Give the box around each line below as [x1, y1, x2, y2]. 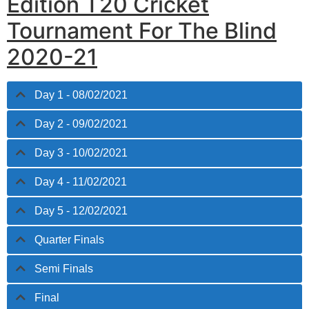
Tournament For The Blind [7, 17, 277, 45]
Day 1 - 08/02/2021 [34, 89, 128, 101]
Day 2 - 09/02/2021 [34, 118, 128, 130]
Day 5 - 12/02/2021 [34, 205, 128, 217]
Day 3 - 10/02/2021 [34, 147, 128, 159]
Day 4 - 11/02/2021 [34, 176, 127, 188]
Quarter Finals [34, 234, 104, 246]
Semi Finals [34, 263, 93, 275]
